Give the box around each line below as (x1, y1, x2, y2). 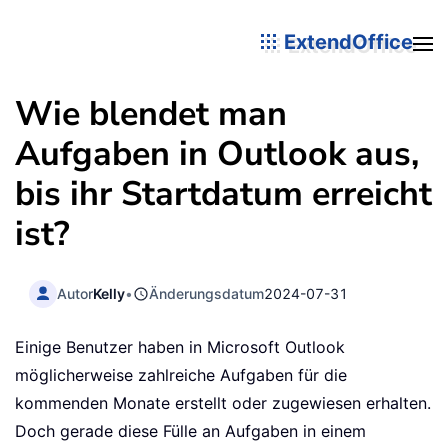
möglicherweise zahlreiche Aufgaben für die (15, 365, 347, 386)
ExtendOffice (279, 29, 413, 54)
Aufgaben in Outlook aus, (15, 131, 419, 177)
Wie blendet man (15, 91, 287, 137)
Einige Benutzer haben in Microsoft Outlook (15, 337, 345, 358)
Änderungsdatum (149, 284, 265, 302)
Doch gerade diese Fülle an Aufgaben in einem (15, 421, 366, 442)
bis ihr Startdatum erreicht (15, 171, 432, 217)
